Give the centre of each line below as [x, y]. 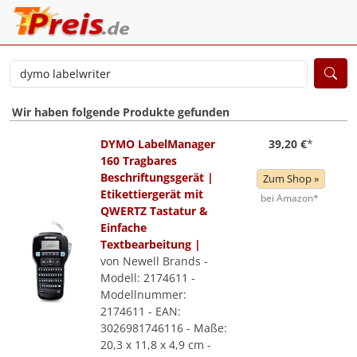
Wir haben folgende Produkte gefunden [121, 112]
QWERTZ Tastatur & [154, 211]
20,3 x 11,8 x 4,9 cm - [156, 345]
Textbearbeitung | [151, 244]
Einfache [124, 228]
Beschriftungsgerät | [157, 177]
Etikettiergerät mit [152, 194]
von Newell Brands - [154, 261]
